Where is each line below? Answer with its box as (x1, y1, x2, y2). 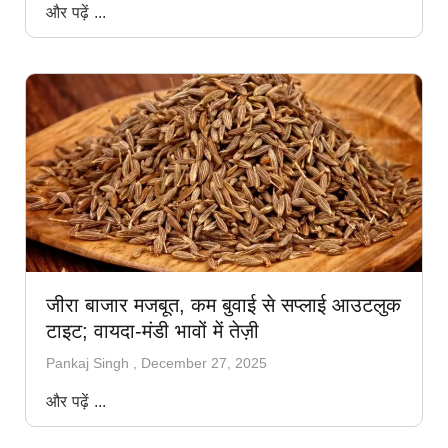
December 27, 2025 (141, 354, 267, 371)
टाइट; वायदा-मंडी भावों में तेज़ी (46, 319, 259, 342)
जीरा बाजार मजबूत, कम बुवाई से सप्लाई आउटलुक (46, 293, 401, 316)
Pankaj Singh (46, 354, 133, 371)
